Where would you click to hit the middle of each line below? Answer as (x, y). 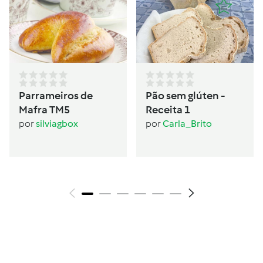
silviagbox (57, 123)
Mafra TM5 (44, 109)
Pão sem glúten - (186, 95)
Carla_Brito (187, 123)
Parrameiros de (56, 95)
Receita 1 (168, 109)
